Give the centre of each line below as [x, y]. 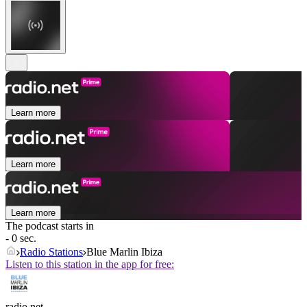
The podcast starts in [50, 226]
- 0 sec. [21, 238]
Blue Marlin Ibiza [124, 252]
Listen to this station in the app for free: [90, 265]
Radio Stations [51, 252]
